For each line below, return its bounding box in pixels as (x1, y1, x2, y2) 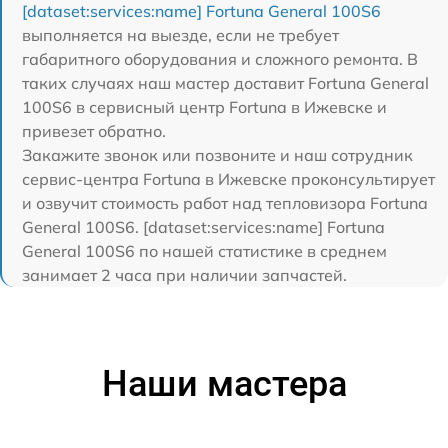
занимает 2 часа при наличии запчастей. (22, 265, 347, 286)
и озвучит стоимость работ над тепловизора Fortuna (22, 193, 428, 214)
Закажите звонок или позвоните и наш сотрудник (22, 145, 413, 166)
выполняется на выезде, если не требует (22, 25, 339, 46)
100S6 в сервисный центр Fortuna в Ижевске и (22, 97, 387, 118)
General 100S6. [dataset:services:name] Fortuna (22, 217, 385, 238)
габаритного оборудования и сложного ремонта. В (22, 49, 418, 70)
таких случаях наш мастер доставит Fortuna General (22, 73, 429, 94)
